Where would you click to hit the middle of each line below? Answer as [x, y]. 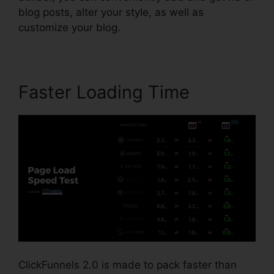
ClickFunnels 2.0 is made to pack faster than [128, 265]
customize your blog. [69, 27]
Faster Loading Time [104, 92]
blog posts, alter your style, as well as [111, 12]
